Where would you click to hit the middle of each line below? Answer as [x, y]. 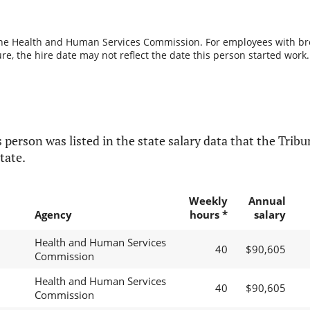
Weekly [208, 201]
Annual [267, 201]
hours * [208, 215]
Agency [53, 215]
